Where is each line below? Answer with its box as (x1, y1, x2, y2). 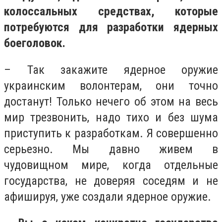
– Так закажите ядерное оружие (4, 62, 218, 77)
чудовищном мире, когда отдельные (4, 158, 218, 172)
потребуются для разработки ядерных (4, 20, 218, 35)
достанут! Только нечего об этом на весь (4, 94, 218, 109)
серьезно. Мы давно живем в (4, 142, 218, 156)
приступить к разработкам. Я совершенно (4, 126, 218, 140)
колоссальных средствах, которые (4, 4, 218, 19)
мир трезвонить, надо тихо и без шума (4, 110, 218, 124)
